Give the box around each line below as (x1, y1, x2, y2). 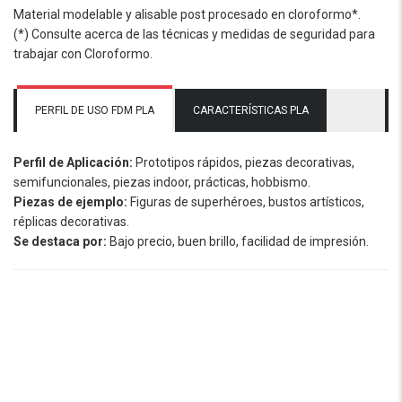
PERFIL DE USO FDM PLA (35, 104, 154, 117)
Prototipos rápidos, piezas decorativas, (133, 154, 354, 170)
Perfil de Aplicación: (13, 154, 133, 170)
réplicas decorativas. (13, 214, 129, 229)
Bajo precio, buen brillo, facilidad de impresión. (107, 233, 369, 249)
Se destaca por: (13, 233, 107, 249)
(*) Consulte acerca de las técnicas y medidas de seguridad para (13, 27, 375, 41)
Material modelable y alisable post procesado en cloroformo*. (13, 7, 361, 22)
